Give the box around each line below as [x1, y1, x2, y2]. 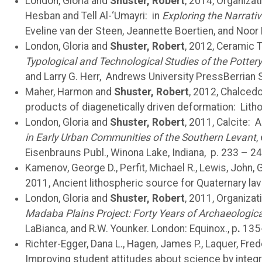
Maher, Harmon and [25, 85, 115, 98]
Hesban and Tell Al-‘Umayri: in [25, 9, 163, 22]
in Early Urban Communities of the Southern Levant [25, 131, 257, 143]
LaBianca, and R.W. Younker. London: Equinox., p [25, 222, 238, 235]
